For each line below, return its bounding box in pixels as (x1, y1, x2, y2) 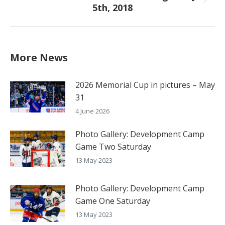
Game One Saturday (75, 195, 150, 207)
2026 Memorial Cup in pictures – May (75, 79, 215, 91)
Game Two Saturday (75, 141, 151, 153)
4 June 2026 (75, 106, 109, 116)
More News (10, 51, 68, 65)
